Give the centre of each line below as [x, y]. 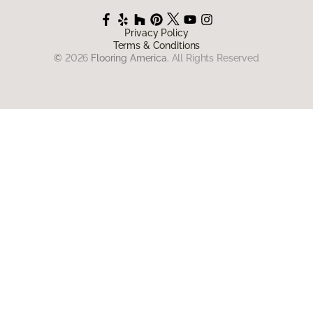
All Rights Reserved [215, 58]
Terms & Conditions [156, 46]
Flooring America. [130, 58]
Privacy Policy [156, 33]
